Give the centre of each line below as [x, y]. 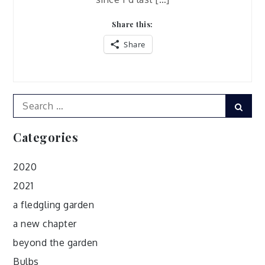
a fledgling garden [54, 205]
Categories [46, 137]
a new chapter [45, 224]
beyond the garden [56, 243]
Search [28, 101]
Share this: [132, 25]
